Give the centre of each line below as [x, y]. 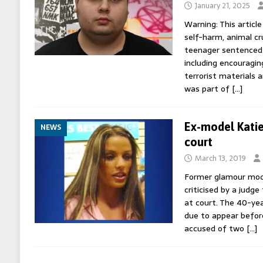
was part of [208, 89]
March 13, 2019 [220, 158]
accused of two [215, 228]
